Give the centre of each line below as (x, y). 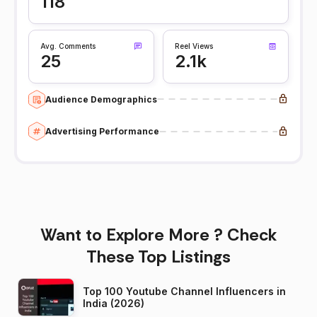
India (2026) (114, 304)
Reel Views (194, 46)
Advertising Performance (102, 132)
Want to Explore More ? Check (158, 235)
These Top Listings (158, 257)
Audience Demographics (101, 99)
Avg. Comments (68, 46)
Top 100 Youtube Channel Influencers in (184, 292)
